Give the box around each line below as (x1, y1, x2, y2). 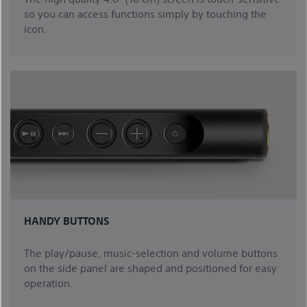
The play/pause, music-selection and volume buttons (24, 245, 278, 259)
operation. (24, 275, 73, 289)
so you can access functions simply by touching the (24, 6, 267, 20)
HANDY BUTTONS (24, 213, 110, 227)
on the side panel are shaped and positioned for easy (24, 260, 277, 274)
